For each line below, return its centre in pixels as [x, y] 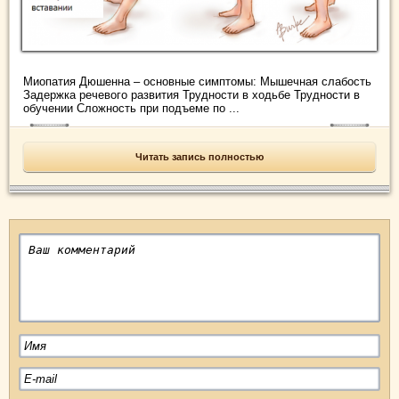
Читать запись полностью [199, 157]
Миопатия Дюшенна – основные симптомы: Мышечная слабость [197, 82]
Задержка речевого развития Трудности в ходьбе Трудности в [191, 95]
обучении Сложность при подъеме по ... [131, 109]
